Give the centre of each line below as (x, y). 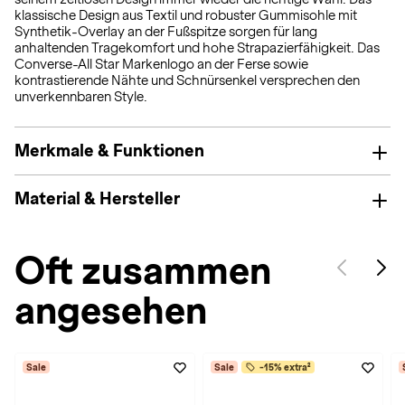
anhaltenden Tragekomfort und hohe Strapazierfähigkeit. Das (197, 48)
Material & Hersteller (97, 198)
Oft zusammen (143, 271)
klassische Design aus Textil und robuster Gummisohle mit (186, 15)
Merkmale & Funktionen (109, 151)
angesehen (111, 311)
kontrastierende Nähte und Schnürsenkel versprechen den (187, 80)
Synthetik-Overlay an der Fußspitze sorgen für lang (166, 32)
